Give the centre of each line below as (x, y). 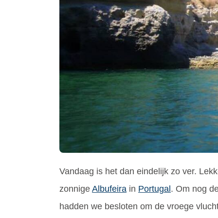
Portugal (154, 189)
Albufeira (109, 189)
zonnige (76, 189)
